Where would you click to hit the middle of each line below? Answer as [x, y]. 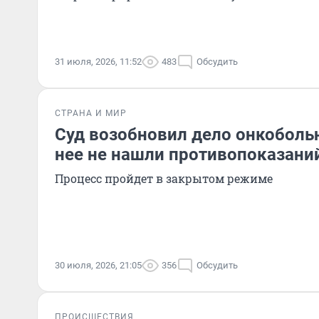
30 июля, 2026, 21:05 [98, 265]
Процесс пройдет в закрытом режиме [164, 178]
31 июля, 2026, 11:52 [98, 62]
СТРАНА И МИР [91, 113]
